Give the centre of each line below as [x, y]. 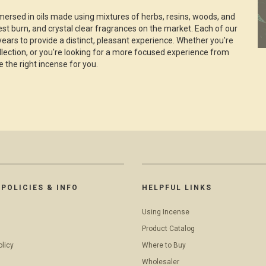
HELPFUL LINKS [177, 187]
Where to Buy [164, 245]
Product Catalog [168, 228]
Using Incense [166, 212]
